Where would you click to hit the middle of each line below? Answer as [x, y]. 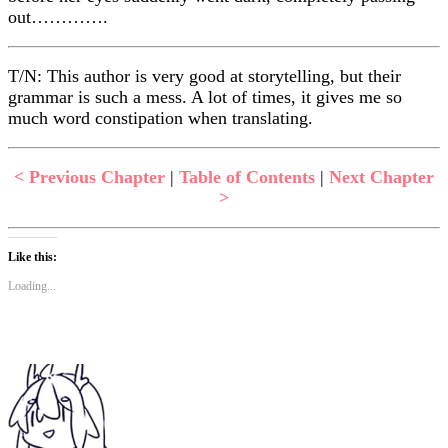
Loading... [32, 285]
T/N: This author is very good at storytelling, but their [204, 75]
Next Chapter [381, 176]
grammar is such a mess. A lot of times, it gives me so [205, 96]
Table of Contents [247, 176]
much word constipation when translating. [160, 117]
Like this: [32, 256]
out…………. [58, 16]
